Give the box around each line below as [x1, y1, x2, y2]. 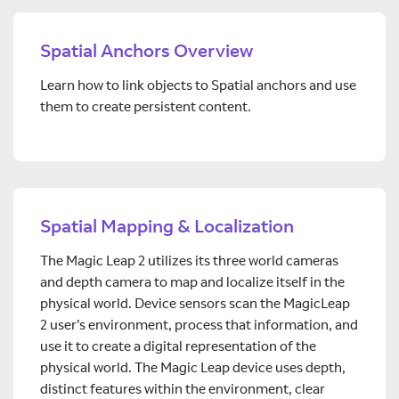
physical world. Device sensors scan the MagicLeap [40, 295, 350, 312]
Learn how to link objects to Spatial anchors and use [40, 77, 356, 94]
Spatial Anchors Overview [40, 39, 253, 62]
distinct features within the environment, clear [40, 380, 325, 397]
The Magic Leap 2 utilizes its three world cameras [40, 252, 338, 269]
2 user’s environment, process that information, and [40, 316, 358, 333]
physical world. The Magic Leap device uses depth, [40, 359, 346, 376]
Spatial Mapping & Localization [40, 215, 294, 237]
